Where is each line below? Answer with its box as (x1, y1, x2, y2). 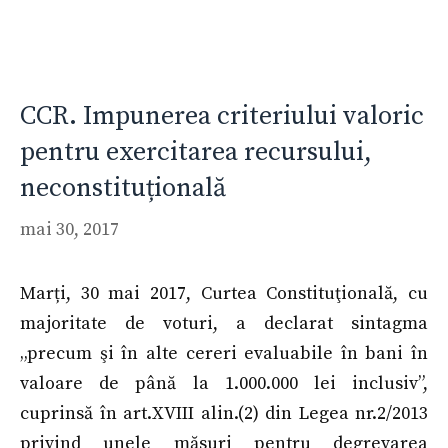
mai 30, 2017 (20, 218, 119, 241)
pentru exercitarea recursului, (20, 136, 372, 169)
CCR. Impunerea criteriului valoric (20, 100, 424, 133)
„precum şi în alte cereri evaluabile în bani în (20, 342, 428, 365)
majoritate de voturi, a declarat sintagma (20, 312, 428, 335)
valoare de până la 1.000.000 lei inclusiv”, (20, 372, 428, 395)
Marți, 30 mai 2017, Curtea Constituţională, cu (20, 282, 428, 305)
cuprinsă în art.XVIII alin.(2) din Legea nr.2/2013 (20, 402, 428, 425)
